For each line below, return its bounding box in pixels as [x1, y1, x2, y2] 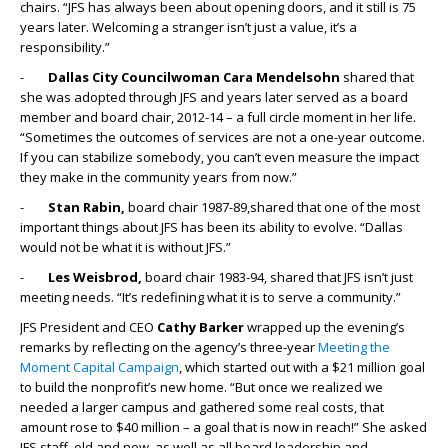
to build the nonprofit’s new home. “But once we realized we [20, 378, 383, 396]
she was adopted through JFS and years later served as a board [20, 88, 408, 106]
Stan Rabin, [48, 198, 128, 216]
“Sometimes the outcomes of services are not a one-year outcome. [20, 128, 425, 146]
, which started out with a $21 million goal [179, 358, 425, 376]
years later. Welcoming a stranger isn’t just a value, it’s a [20, 18, 357, 36]
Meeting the [318, 338, 390, 356]
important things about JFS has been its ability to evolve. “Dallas [20, 218, 403, 236]
